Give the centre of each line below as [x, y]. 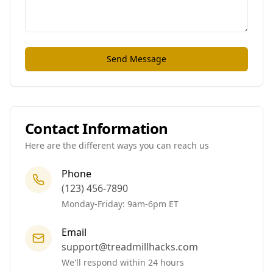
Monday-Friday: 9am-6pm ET [120, 204]
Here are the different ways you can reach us [117, 145]
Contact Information [97, 128]
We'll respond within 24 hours [123, 262]
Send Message [136, 59]
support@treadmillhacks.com [130, 247]
